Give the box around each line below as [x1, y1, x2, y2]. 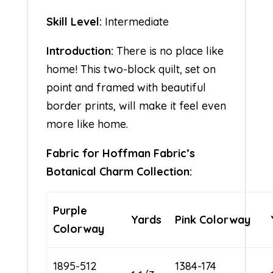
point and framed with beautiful [46, 80, 206, 94]
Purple [53, 203, 88, 218]
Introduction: [46, 43, 113, 58]
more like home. [46, 116, 128, 131]
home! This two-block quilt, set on [46, 62, 216, 76]
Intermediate [101, 14, 169, 29]
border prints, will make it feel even [46, 98, 226, 113]
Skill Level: [46, 14, 102, 29]
